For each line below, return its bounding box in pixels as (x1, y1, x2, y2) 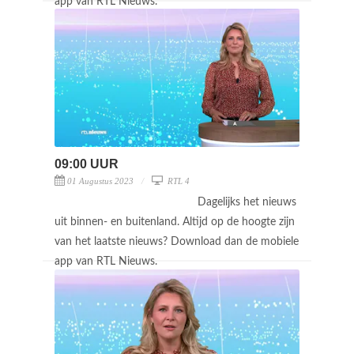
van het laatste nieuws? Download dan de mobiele (55, 235, 299, 247)
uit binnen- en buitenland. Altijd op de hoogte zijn (55, 216, 295, 228)
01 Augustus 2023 (67, 175, 134, 186)
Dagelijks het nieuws (198, 196, 296, 208)
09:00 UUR (55, 156, 119, 171)
